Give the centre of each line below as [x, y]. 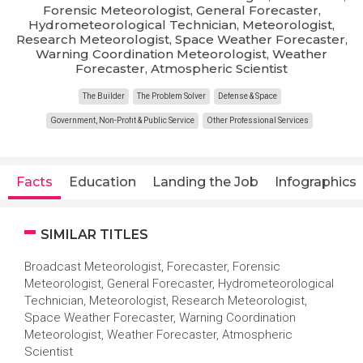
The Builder [103, 96]
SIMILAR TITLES [94, 235]
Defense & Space [247, 96]
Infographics [316, 182]
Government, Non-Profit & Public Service [122, 120]
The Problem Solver [171, 96]
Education [102, 182]
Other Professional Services [258, 120]
